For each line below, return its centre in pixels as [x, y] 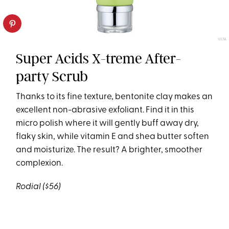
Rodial [29, 187]
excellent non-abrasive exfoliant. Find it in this [105, 110]
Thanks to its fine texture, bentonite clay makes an [114, 97]
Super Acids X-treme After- [99, 59]
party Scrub [52, 77]
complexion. [41, 164]
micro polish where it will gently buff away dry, [108, 124]
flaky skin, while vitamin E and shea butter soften [113, 137]
